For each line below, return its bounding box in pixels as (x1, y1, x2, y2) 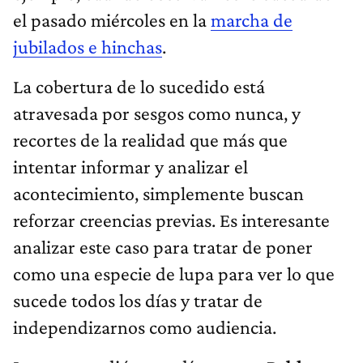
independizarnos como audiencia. (13, 316, 276, 339)
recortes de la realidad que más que (13, 129, 288, 152)
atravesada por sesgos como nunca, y (13, 102, 301, 125)
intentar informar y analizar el (13, 156, 248, 178)
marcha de (211, 9, 293, 32)
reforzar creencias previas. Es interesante (13, 209, 330, 232)
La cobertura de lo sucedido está (13, 75, 265, 98)
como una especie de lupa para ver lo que (13, 263, 335, 285)
